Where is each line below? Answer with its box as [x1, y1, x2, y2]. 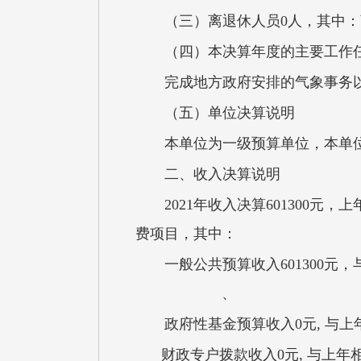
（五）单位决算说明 [164, 105, 295, 121]
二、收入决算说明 [164, 166, 280, 182]
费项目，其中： [135, 226, 237, 242]
